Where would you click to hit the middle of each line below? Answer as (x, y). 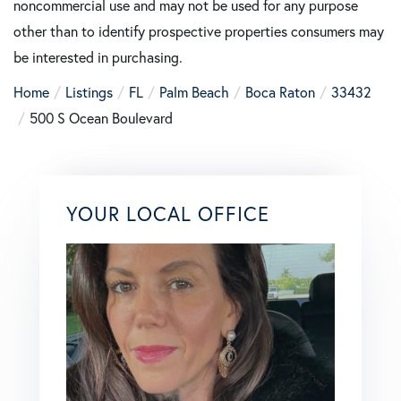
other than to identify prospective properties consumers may (199, 31)
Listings (89, 92)
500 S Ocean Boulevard (101, 118)
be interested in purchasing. (98, 57)
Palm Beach (194, 92)
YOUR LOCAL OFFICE (168, 214)
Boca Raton (280, 92)
